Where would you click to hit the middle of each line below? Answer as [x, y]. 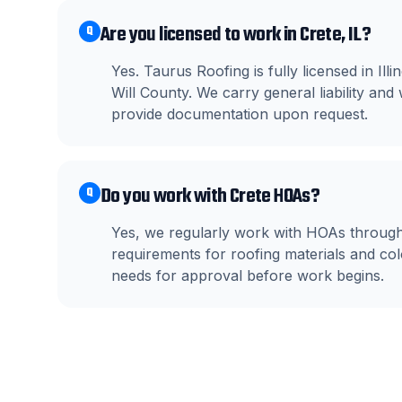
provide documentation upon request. [240, 114]
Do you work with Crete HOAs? [210, 197]
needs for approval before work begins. [248, 275]
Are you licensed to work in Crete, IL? [236, 35]
